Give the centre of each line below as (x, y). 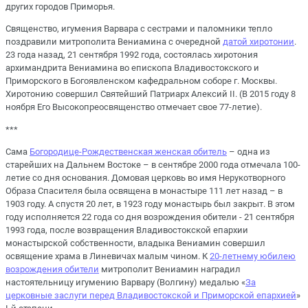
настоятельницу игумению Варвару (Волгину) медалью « (125, 282)
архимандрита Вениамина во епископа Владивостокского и (132, 68)
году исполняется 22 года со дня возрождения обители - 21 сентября (150, 217)
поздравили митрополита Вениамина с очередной (114, 42)
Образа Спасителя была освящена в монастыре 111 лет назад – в (144, 190)
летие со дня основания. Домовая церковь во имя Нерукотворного (145, 177)
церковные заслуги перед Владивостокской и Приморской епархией (151, 295)
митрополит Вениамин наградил (170, 269)
